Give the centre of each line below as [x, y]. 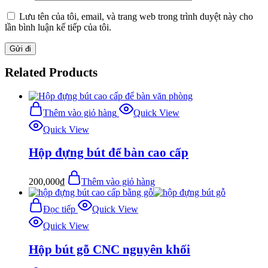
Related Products [51, 73]
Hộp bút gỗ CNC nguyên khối [109, 249]
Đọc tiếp [59, 209]
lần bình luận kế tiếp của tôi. [58, 27]
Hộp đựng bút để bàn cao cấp [109, 153]
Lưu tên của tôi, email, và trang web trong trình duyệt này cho [136, 16]
